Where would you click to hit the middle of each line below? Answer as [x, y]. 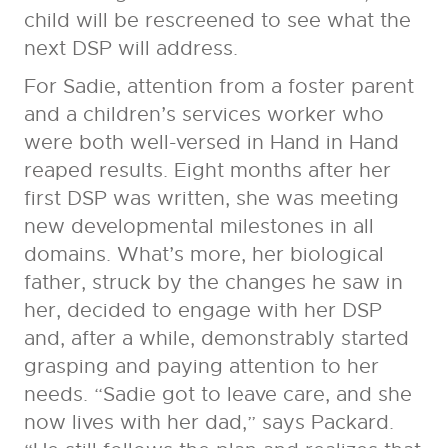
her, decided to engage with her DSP [202, 311]
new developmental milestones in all [198, 227]
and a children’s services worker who [203, 115]
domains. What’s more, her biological [203, 255]
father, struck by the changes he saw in [213, 283]
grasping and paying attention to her [201, 367]
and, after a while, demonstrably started [216, 339]
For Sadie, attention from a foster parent [218, 87]
